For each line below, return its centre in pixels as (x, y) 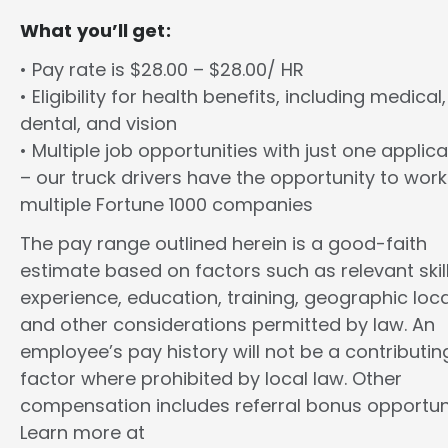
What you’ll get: (95, 30)
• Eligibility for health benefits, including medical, (233, 96)
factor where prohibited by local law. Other (211, 378)
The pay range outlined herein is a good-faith (223, 243)
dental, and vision (98, 123)
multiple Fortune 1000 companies (166, 204)
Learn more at (82, 432)
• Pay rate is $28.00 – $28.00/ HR (162, 69)
